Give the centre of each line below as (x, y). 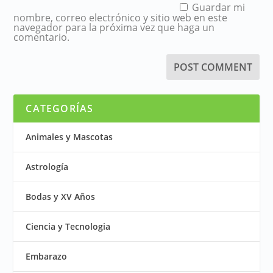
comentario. (42, 37)
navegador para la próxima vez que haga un (114, 27)
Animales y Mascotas (69, 136)
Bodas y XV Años (61, 196)
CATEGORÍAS (60, 108)
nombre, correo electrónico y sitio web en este (121, 17)
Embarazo (47, 256)
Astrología (47, 166)
